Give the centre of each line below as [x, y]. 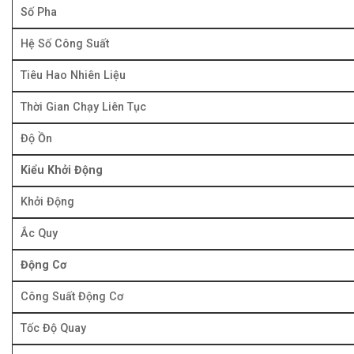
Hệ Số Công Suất [65, 43]
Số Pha [39, 12]
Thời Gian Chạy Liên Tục [83, 107]
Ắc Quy [39, 233]
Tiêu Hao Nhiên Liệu [73, 75]
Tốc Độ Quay [53, 328]
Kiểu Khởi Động [62, 170]
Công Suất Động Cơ [72, 296]
